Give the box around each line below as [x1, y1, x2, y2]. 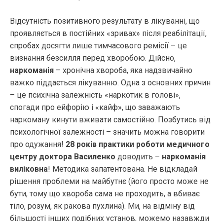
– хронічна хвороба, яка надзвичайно [54, 65, 192, 75]
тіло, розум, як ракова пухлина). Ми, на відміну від [10, 201, 195, 211]
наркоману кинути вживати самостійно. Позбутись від [10, 114, 211, 124]
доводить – [115, 151, 162, 161]
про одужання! [10, 139, 66, 149]
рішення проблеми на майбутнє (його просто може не [10, 176, 209, 186]
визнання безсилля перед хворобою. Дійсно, [10, 53, 176, 63]
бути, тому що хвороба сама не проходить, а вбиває [10, 188, 200, 198]
